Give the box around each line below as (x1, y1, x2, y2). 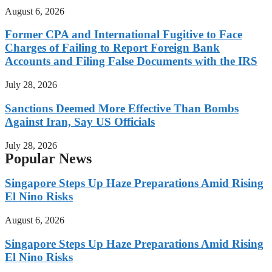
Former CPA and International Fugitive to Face (5, 28, 242, 41)
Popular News (5, 150, 92, 166)
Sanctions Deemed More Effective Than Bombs (5, 101, 239, 115)
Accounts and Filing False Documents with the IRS (5, 55, 257, 68)
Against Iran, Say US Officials (5, 115, 155, 128)
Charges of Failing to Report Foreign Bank (5, 41, 220, 55)
